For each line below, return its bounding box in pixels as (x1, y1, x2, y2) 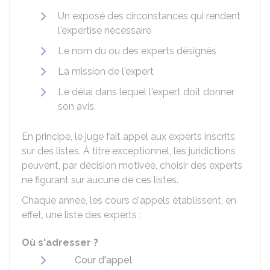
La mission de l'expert (58, 66, 154, 77)
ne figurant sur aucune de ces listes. (22, 174, 178, 186)
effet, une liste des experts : (22, 209, 141, 221)
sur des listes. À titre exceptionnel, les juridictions (22, 145, 236, 157)
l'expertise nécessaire (58, 25, 151, 36)
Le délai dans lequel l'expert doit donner (58, 86, 234, 98)
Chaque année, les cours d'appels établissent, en (22, 195, 236, 206)
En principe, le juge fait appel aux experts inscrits (22, 131, 235, 142)
